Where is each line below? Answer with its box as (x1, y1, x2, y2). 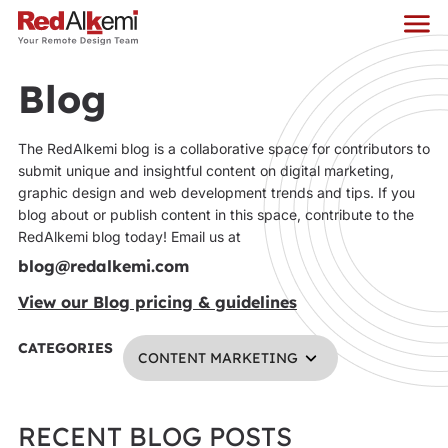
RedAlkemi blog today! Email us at (17, 228, 241, 245)
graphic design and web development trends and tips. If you (17, 184, 415, 201)
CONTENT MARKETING (137, 349, 298, 367)
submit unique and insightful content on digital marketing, (17, 162, 394, 179)
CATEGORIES (17, 339, 113, 357)
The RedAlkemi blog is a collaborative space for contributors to (17, 140, 430, 157)
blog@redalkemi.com (17, 256, 189, 276)
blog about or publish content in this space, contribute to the (17, 206, 414, 223)
